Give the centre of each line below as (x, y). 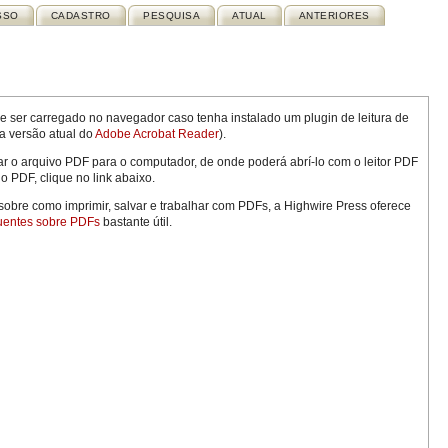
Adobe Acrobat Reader (157, 134)
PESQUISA (172, 15)
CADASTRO (80, 15)
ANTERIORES (334, 15)
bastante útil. (136, 222)
